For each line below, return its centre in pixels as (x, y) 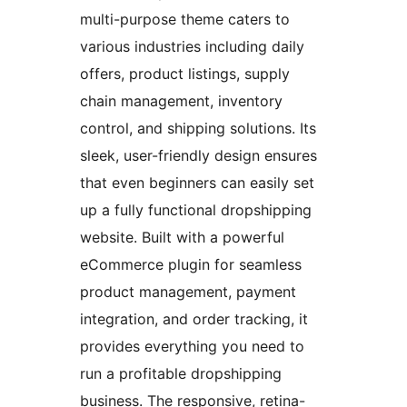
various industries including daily (192, 47)
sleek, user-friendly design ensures (199, 156)
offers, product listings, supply (185, 74)
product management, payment (188, 292)
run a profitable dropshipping (181, 374)
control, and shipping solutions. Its (198, 129)
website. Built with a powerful (182, 238)
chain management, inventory (181, 101)
